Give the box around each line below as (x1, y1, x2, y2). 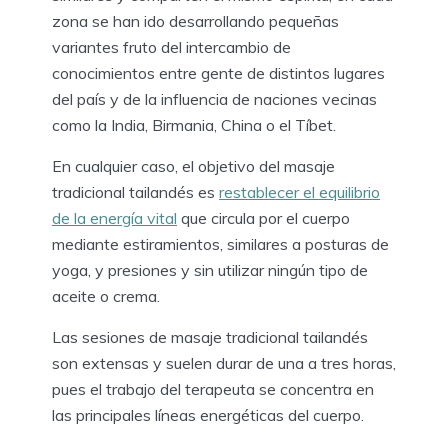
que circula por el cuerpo (177, 207, 350, 228)
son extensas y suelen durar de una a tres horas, (52, 352, 396, 373)
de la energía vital (52, 207, 177, 228)
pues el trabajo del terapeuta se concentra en (52, 378, 374, 399)
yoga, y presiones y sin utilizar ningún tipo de (52, 259, 368, 280)
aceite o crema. (52, 285, 160, 306)
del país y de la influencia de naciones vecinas (52, 88, 377, 109)
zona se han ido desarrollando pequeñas (52, 10, 339, 31)
